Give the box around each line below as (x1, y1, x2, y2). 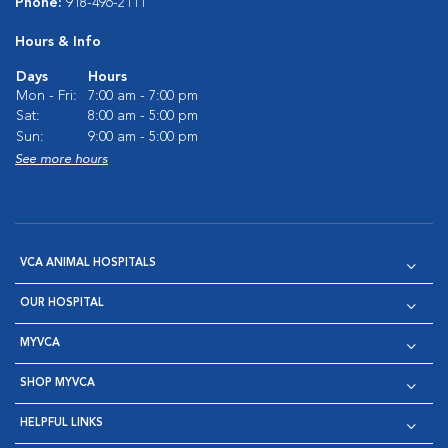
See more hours (15, 153, 108, 166)
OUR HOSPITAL (20, 298, 104, 309)
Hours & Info (15, 35, 101, 49)
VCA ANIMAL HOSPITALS (20, 258, 156, 269)
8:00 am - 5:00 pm (88, 109, 198, 123)
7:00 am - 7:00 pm (88, 89, 198, 103)
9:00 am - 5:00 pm (88, 130, 198, 144)
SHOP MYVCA (20, 378, 95, 389)
